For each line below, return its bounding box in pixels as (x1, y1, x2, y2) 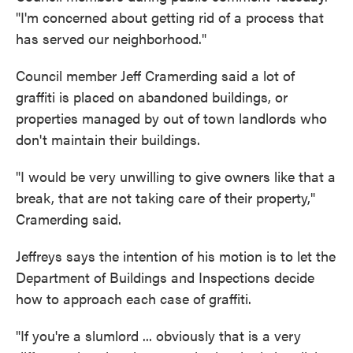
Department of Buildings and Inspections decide (16, 267, 314, 288)
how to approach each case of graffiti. (16, 288, 251, 309)
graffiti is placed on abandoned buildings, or (16, 87, 288, 107)
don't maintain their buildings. (16, 129, 200, 150)
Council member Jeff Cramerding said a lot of (16, 65, 295, 86)
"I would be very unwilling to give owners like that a (16, 166, 336, 187)
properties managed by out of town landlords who (16, 108, 327, 128)
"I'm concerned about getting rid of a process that (16, 7, 324, 28)
